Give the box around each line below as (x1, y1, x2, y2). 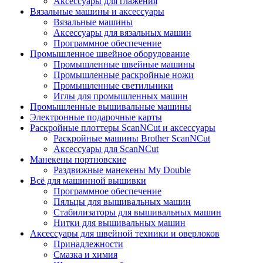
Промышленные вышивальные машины (30, 102, 191, 112)
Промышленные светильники (53, 80, 173, 90)
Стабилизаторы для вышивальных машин (53, 207, 221, 217)
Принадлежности (53, 239, 123, 249)
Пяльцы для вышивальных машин (53, 197, 191, 207)
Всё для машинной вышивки (30, 176, 146, 186)
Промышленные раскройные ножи (53, 70, 194, 80)
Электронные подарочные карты (30, 112, 162, 122)
